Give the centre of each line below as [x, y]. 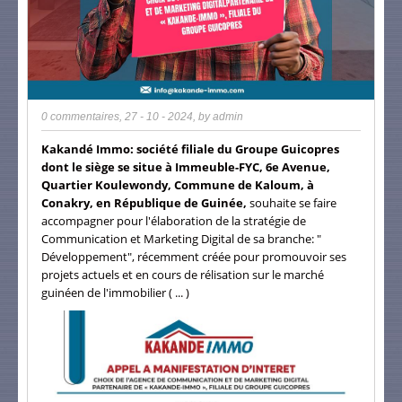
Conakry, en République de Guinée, [144, 203]
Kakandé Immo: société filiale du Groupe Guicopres [190, 149]
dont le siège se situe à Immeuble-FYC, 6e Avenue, [186, 167]
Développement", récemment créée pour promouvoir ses [194, 257]
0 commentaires [80, 117]
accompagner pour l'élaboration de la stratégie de [174, 221]
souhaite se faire [292, 203]
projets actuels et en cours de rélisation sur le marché [183, 275]
